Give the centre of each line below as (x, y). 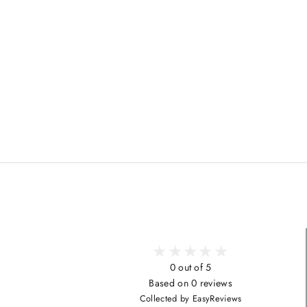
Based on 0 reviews (191, 283)
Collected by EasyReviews (191, 299)
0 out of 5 (191, 268)
